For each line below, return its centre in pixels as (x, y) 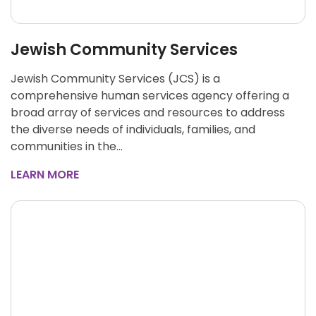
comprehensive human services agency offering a (150, 96)
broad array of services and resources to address (148, 113)
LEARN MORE (45, 175)
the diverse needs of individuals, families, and (133, 129)
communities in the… (67, 146)
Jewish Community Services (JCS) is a (115, 79)
